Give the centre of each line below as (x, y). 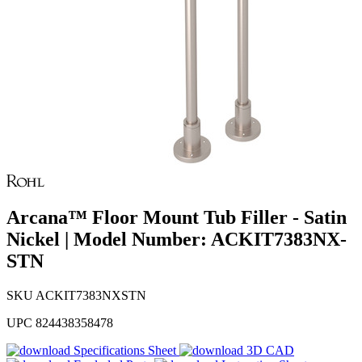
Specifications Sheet (125, 351)
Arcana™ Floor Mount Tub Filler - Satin (177, 218)
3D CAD (270, 351)
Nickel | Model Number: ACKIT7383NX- (177, 240)
